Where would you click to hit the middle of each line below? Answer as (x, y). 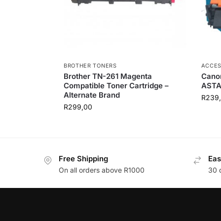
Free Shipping (83, 159)
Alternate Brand (92, 95)
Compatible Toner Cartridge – (116, 86)
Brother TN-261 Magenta (108, 76)
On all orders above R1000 (102, 170)
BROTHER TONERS (90, 66)
